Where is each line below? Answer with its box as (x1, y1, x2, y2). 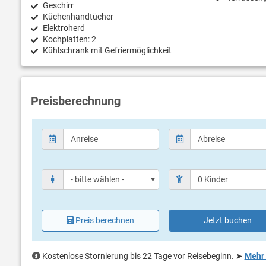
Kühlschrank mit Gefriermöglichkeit (43, 46, 172, 56)
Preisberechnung (31, 94, 121, 109)
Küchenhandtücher (43, 12, 113, 22)
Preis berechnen (75, 215, 135, 225)
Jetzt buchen (204, 215, 252, 225)
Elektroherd (43, 23, 85, 33)
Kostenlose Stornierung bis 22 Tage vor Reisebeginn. (42, 251, 234, 261)
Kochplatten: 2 (43, 34, 96, 45)
